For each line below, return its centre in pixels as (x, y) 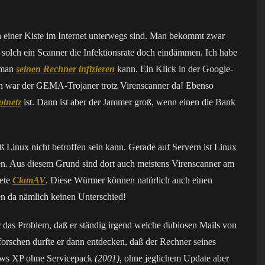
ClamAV (29, 180)
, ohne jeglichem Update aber (174, 258)
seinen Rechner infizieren (65, 69)
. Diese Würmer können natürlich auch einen (129, 180)
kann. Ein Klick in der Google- (174, 69)
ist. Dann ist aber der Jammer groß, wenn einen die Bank (128, 102)
